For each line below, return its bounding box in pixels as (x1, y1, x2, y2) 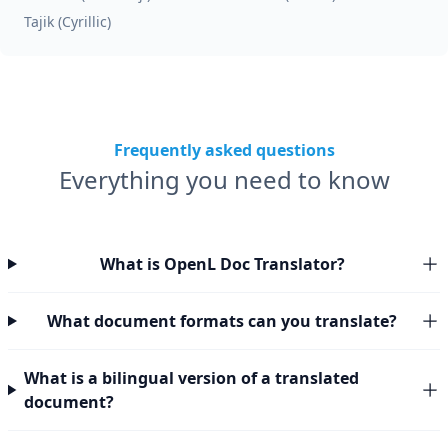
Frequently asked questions (113, 139, 335, 161)
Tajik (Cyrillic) (24, 12, 111, 31)
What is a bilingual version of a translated (24, 367, 360, 389)
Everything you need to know (58, 163, 390, 196)
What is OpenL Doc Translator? (99, 253, 345, 275)
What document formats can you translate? (47, 310, 398, 332)
